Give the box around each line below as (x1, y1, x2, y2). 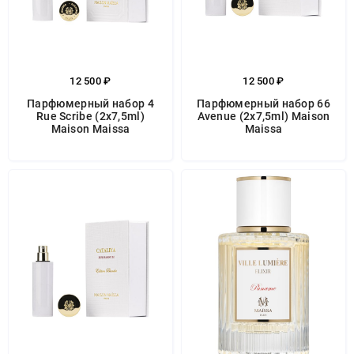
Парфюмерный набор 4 (27, 97, 154, 110)
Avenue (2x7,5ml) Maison (197, 110, 330, 122)
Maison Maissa (51, 122, 130, 135)
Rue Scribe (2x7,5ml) (36, 110, 145, 122)
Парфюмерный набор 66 (196, 97, 330, 110)
